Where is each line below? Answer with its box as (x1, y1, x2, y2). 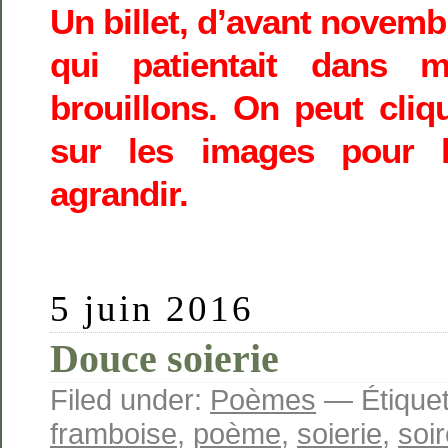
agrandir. (50, 174, 188, 214)
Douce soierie (50, 336, 279, 382)
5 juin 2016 (50, 288, 255, 330)
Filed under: (50, 383, 210, 417)
